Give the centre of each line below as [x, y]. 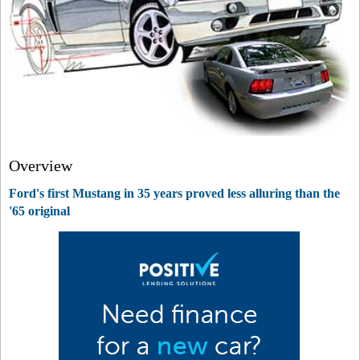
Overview [41, 166]
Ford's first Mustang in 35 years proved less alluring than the [174, 193]
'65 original [39, 211]
